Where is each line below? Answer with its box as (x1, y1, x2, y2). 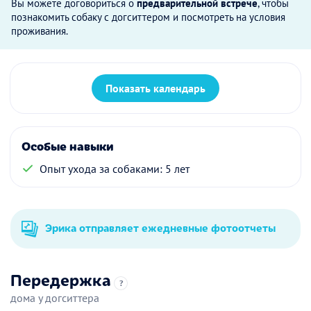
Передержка (10, 267, 111, 290)
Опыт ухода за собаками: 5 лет (40, 161, 190, 176)
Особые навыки (22, 137, 114, 154)
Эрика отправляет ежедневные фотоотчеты (42, 219, 276, 235)
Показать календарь (106, 81, 205, 95)
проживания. (11, 24, 68, 37)
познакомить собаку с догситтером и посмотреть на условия (11, 10, 285, 24)
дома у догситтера (10, 290, 99, 305)
